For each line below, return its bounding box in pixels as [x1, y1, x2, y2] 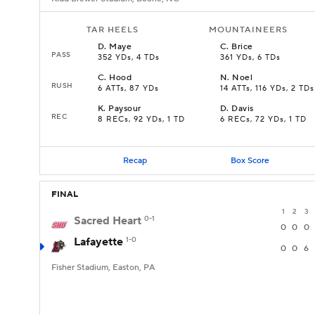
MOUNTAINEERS [209, 25, 288, 35]
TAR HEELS [86, 25, 139, 35]
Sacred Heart [74, 214, 141, 228]
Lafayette [74, 235, 123, 249]
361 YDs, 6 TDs [220, 53, 281, 63]
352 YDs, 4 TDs [98, 53, 160, 63]
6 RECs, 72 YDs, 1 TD [220, 115, 307, 124]
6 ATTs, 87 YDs [98, 84, 159, 94]
